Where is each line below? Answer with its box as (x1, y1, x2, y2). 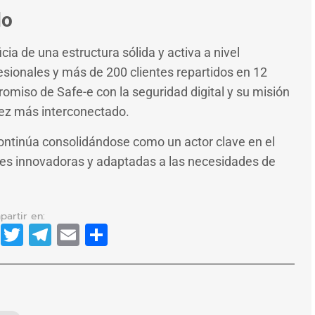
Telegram (51, 220, 152, 248)
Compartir (108, 220, 216, 248)
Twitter (23, 220, 100, 248)
